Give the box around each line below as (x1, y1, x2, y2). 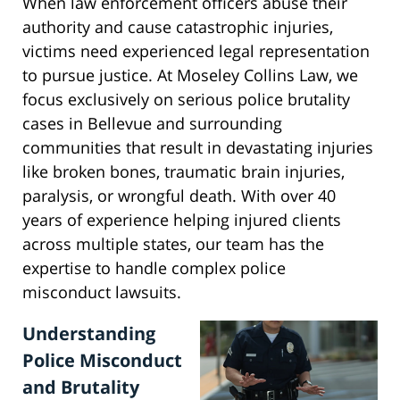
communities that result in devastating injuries (22, 137, 373, 159)
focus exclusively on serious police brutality (22, 88, 350, 111)
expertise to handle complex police (22, 257, 286, 279)
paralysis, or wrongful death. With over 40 (22, 185, 336, 207)
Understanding (22, 321, 155, 346)
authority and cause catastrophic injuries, (22, 16, 333, 38)
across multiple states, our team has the (22, 233, 324, 255)
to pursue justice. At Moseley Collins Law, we (22, 64, 358, 87)
